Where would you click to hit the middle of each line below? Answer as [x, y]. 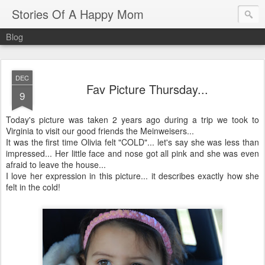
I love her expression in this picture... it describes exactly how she [132, 176]
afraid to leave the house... [56, 164]
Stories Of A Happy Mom [78, 14]
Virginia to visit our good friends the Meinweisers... [100, 131]
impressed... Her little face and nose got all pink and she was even [132, 153]
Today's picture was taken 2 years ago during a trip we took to [132, 119]
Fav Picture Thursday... [147, 89]
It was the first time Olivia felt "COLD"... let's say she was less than [132, 142]
